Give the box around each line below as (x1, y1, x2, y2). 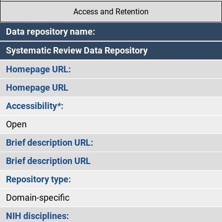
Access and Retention (73, 6, 149, 16)
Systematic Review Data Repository (6, 45, 148, 55)
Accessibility (6, 101, 57, 111)
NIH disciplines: (6, 211, 69, 221)
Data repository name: (6, 26, 95, 37)
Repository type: (6, 174, 71, 184)
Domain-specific (6, 192, 69, 203)
